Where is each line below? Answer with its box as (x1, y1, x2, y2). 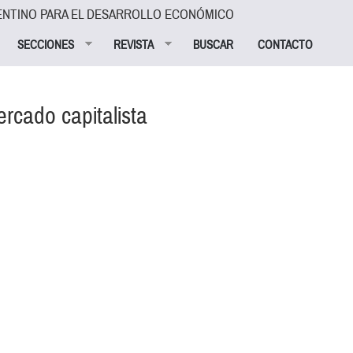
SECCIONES (17, 36, 75, 53)
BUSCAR (193, 36, 234, 53)
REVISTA (113, 36, 154, 53)
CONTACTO (258, 36, 314, 53)
